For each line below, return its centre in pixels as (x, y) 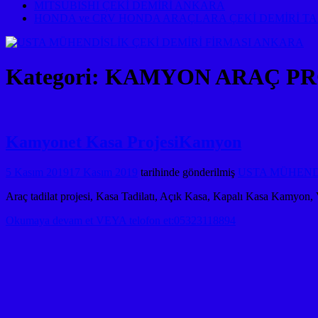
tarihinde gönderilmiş (186, 172)
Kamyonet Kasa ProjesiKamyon (124, 142)
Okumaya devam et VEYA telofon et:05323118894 (121, 220)
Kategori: (55, 77)
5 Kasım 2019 (37, 172)
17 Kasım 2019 (103, 172)
